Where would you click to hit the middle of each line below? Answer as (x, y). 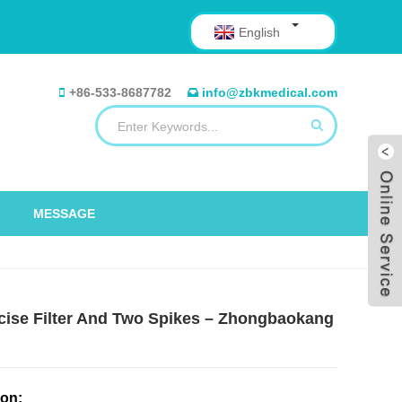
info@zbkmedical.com (270, 92)
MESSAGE (64, 214)
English (259, 32)
